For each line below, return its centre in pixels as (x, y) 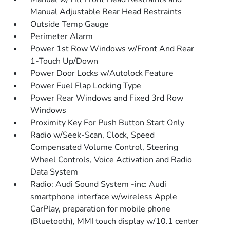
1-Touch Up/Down (64, 61)
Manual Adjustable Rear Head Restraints (106, 12)
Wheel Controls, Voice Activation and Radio (111, 160)
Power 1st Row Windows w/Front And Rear (112, 49)
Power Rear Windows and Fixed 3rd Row (107, 98)
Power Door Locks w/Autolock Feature (102, 73)
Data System (54, 172)
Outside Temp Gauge (70, 24)
